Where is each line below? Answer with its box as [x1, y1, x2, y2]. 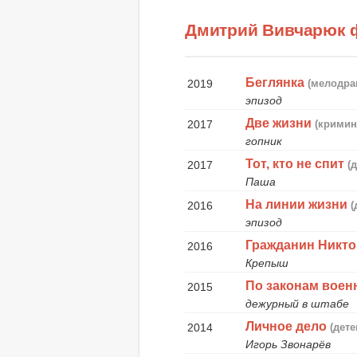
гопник [245, 134, 283, 147]
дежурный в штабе [245, 296, 350, 310]
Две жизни [245, 116, 312, 130]
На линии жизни [245, 197, 348, 211]
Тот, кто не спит [245, 156, 345, 171]
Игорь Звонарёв [245, 337, 331, 351]
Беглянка [245, 75, 305, 89]
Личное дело [245, 319, 328, 333]
